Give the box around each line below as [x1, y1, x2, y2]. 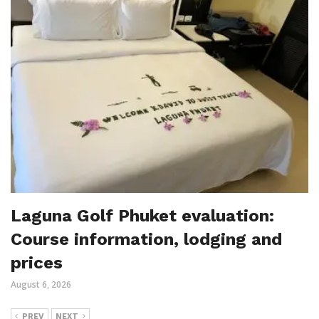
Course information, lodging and [11, 229, 282, 249]
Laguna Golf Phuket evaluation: [11, 205, 274, 226]
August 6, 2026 [11, 278, 71, 291]
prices [11, 252, 63, 273]
